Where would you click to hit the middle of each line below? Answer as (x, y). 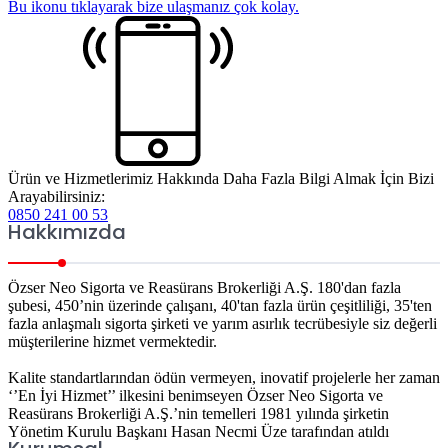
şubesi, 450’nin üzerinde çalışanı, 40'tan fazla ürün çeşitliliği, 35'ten (220, 305)
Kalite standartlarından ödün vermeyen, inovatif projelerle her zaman (224, 377)
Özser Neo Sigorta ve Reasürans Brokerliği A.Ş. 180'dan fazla (204, 287)
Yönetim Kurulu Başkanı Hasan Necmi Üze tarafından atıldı (198, 431)
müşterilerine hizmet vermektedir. (112, 341)
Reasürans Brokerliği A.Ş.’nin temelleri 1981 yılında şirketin (198, 413)
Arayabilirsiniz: (56, 196)
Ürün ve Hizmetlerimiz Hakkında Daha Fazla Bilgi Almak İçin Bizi (221, 178)
